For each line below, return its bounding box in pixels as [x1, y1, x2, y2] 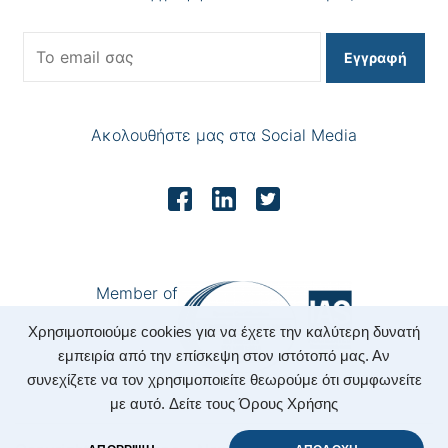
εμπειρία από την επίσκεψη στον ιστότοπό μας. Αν [58, 348, 390, 364]
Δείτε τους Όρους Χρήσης [169, 396, 339, 412]
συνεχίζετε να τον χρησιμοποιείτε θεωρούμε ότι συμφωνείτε [26, 372, 422, 388]
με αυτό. [109, 396, 165, 412]
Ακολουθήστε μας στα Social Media [91, 125, 357, 146]
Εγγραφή [344, 49, 407, 67]
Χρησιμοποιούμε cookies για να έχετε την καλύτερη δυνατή [28, 324, 420, 340]
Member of [96, 282, 178, 303]
